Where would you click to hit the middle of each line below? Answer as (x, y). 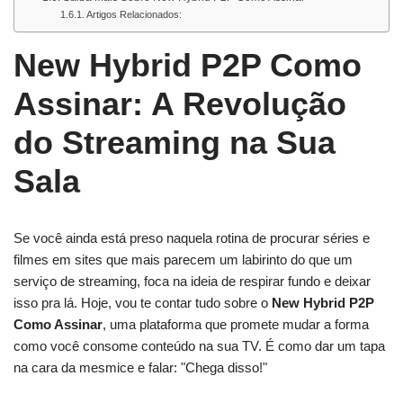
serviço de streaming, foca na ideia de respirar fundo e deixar (192, 281)
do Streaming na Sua (175, 143)
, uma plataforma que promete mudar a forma (236, 324)
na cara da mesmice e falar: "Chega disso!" (140, 367)
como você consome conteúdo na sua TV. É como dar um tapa (199, 346)
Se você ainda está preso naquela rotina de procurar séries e (192, 238)
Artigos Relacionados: (134, 14)
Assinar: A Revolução (180, 104)
